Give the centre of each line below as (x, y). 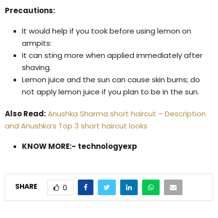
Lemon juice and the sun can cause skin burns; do (111, 79)
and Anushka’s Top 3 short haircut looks (76, 126)
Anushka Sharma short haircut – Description (127, 113)
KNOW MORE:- (49, 146)
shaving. (36, 67)
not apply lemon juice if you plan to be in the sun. (110, 91)
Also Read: (25, 113)
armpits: (37, 43)
